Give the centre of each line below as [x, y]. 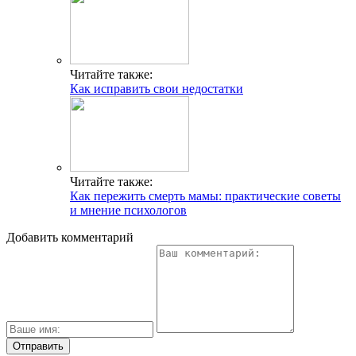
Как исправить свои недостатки [157, 88]
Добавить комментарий [70, 237]
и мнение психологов [128, 210]
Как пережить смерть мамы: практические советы [205, 195]
